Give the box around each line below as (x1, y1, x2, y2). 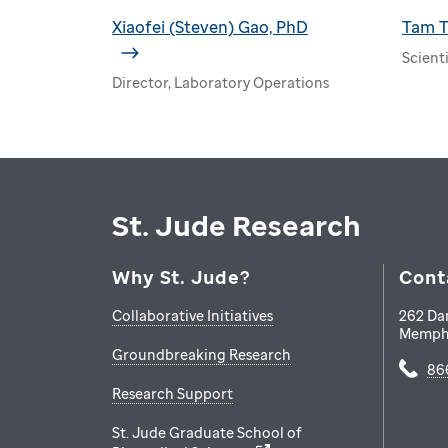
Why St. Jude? (111, 264, 250, 289)
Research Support (111, 383, 233, 403)
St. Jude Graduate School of (111, 422, 302, 442)
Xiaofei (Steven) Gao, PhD (111, 15, 308, 38)
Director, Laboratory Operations (111, 72, 329, 92)
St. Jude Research (111, 205, 361, 244)
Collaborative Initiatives (111, 305, 273, 325)
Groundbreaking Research (111, 344, 291, 364)
